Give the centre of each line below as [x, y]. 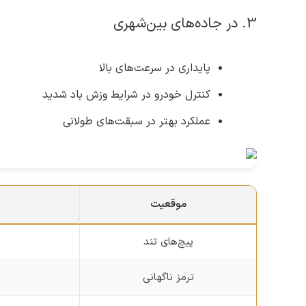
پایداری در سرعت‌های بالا [155, 68]
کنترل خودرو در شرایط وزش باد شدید [126, 95]
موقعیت [168, 204]
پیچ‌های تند [168, 242]
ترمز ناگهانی [168, 277]
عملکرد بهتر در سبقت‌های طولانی [137, 121]
